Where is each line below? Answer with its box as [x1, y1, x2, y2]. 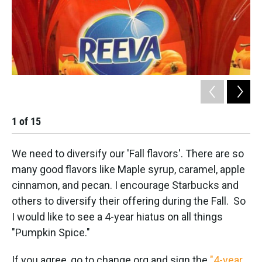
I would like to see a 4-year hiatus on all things [12, 210, 223, 223]
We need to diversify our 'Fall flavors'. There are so [12, 147, 244, 160]
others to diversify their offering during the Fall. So [12, 194, 246, 207]
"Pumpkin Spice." [12, 226, 90, 239]
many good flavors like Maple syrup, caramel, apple [12, 163, 245, 175]
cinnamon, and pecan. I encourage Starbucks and [12, 178, 239, 191]
